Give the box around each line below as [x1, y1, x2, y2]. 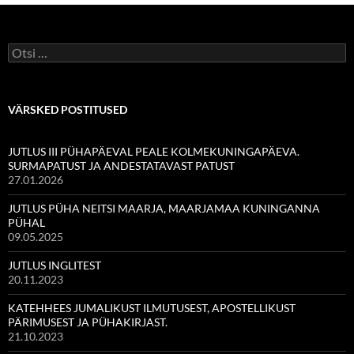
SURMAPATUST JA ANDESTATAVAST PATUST [8, 159, 235, 173]
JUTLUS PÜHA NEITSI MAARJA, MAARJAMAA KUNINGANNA [8, 201, 320, 216]
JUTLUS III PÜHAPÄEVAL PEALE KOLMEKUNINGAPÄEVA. [8, 145, 299, 159]
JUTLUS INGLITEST [8, 258, 101, 273]
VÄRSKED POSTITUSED [8, 103, 127, 117]
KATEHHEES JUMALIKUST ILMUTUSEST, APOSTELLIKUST [8, 301, 296, 315]
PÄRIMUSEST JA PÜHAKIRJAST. [8, 315, 168, 330]
